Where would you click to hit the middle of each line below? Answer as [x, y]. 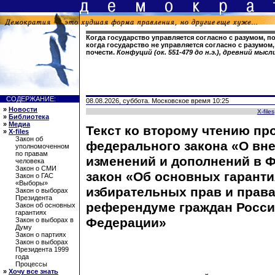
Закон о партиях [41, 234]
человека [30, 161]
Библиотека [29, 117]
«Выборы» [32, 183]
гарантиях [31, 212]
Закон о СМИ [36, 168]
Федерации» [126, 223]
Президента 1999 [42, 249]
